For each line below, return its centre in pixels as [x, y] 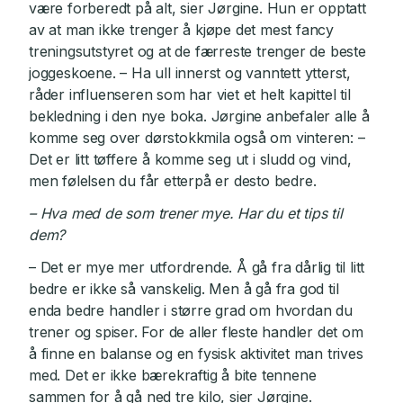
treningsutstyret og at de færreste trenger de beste [197, 52]
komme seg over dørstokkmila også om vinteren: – [197, 138]
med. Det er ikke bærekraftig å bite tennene [173, 376]
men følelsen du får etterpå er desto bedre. [173, 181]
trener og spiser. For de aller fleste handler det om [196, 332]
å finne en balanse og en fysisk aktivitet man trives [196, 354]
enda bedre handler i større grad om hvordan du [191, 311]
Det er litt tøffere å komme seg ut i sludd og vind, [190, 160]
